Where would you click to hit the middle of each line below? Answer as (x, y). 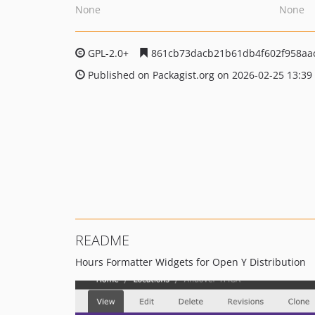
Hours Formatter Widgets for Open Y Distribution (191, 262)
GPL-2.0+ (108, 53)
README (102, 240)
